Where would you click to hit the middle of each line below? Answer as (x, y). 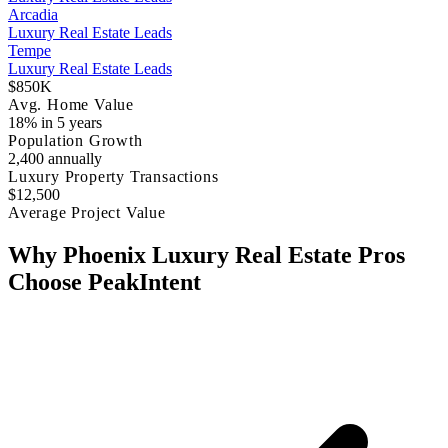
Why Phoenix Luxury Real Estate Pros (206, 255)
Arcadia (33, 15)
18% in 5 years (55, 123)
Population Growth (75, 141)
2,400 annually (55, 159)
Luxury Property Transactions (113, 177)
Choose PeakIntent (104, 282)
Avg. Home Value (71, 105)
